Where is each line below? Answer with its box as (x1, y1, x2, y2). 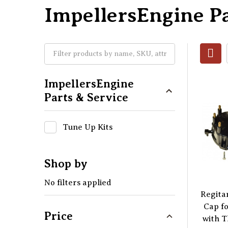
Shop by (44, 157, 88, 170)
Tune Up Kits (63, 123, 112, 132)
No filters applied (44, 178, 111, 187)
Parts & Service (44, 91, 128, 104)
